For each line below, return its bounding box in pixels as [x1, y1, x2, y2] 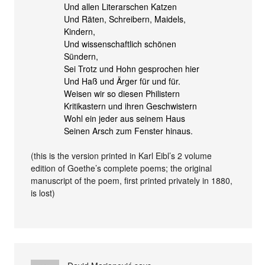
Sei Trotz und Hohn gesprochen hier [64, 62, 200, 75]
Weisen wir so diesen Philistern [64, 87, 180, 99]
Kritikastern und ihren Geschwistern [64, 99, 198, 112]
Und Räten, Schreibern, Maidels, [64, 12, 186, 25]
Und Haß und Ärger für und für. [64, 75, 181, 87]
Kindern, [64, 25, 96, 37]
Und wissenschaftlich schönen [64, 37, 177, 50]
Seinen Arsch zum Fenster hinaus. [64, 124, 193, 137]
